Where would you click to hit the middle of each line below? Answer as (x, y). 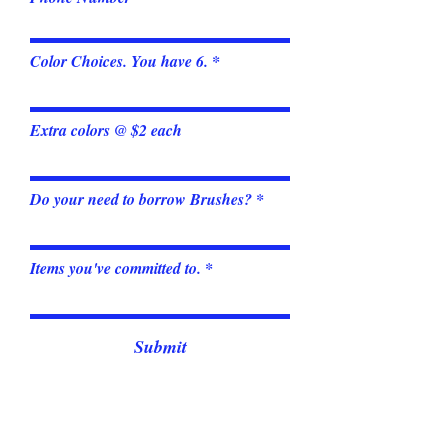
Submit (160, 346)
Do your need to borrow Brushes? (141, 199)
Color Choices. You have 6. (119, 61)
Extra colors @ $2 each (106, 130)
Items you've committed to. (115, 268)
